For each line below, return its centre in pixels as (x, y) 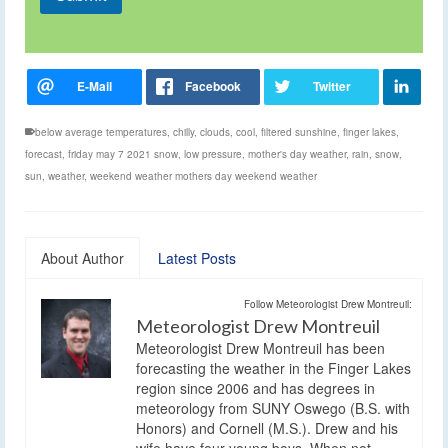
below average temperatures (101, 131)
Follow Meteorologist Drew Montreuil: (328, 303)
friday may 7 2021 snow (123, 153)
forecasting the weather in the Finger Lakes (273, 367)
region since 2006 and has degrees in (255, 387)
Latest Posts (197, 257)
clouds (215, 131)
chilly (183, 131)
